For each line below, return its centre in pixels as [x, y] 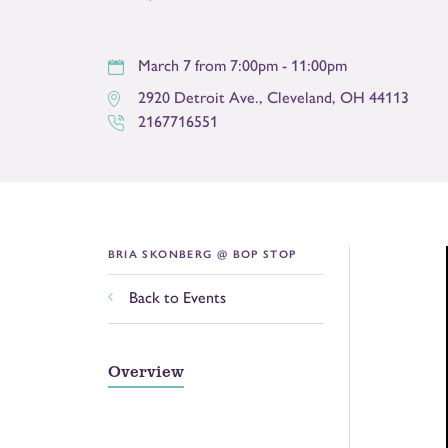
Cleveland [299, 97]
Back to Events [177, 297]
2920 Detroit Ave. [198, 97]
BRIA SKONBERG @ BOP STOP [202, 254]
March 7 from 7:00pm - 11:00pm [242, 65]
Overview [145, 370]
